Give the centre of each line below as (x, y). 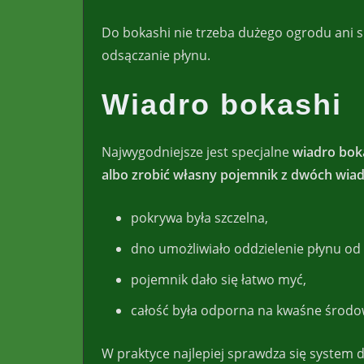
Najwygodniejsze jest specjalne (197, 152)
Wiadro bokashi (222, 105)
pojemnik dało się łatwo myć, (219, 279)
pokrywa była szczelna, (199, 217)
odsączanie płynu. (156, 56)
